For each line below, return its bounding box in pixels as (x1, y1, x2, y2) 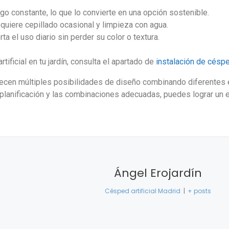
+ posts (187, 187, 211, 196)
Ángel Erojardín (114, 165, 202, 181)
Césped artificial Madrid (105, 187, 181, 196)
